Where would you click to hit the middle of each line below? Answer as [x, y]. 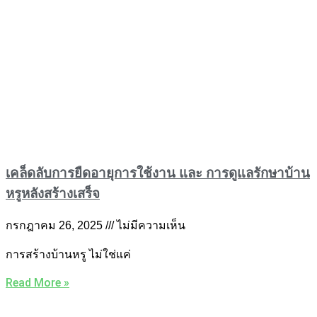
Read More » [38, 283]
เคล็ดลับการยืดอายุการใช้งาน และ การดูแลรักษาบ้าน [158, 173]
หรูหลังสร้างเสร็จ [53, 194]
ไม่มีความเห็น [150, 226]
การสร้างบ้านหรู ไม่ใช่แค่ [68, 255]
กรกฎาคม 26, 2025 [56, 226]
